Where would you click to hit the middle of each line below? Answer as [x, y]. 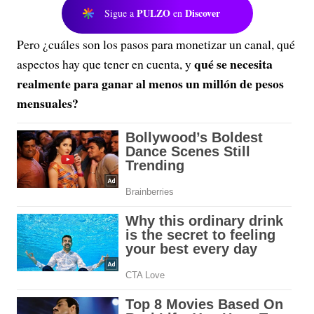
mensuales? [48, 103]
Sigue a [121, 13]
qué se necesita [233, 64]
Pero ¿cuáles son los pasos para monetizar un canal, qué [156, 44]
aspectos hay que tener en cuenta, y [105, 64]
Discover [203, 13]
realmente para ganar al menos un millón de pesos [150, 83]
